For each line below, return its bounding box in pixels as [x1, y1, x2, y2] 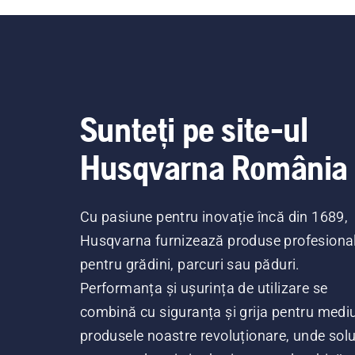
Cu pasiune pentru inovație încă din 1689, [79, 208, 349, 225]
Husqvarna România [79, 147, 348, 187]
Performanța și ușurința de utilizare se [79, 280, 328, 296]
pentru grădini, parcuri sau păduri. [79, 256, 300, 273]
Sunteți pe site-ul [79, 109, 308, 149]
